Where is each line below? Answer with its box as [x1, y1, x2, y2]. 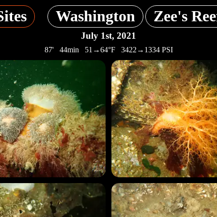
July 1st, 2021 [81, 30, 136, 41]
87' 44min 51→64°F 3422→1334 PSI [44, 46, 173, 54]
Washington [56, 7, 135, 25]
